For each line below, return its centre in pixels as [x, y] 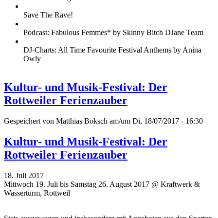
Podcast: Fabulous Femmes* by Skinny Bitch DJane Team [113, 33]
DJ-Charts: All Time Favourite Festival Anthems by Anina [112, 50]
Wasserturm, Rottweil [37, 193]
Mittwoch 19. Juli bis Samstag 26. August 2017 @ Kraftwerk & [102, 184]
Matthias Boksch [82, 121]
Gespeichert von [30, 121]
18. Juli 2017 [24, 175]
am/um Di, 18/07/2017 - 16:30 [155, 121]
